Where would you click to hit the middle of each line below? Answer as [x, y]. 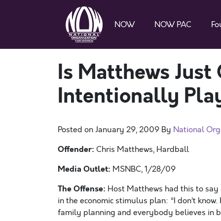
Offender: [76, 149]
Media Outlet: [84, 169]
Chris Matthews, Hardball [142, 149]
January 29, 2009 [127, 130]
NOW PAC [173, 24]
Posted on [76, 130]
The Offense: [82, 189]
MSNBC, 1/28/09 [143, 169]
